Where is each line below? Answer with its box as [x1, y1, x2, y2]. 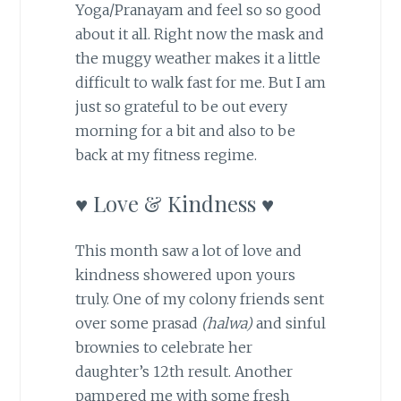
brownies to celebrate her [74, 338, 252, 357]
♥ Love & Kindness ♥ [74, 189, 274, 218]
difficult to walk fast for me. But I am [74, 73, 326, 91]
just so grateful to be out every [74, 97, 287, 115]
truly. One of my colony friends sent [74, 290, 324, 309]
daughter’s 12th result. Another [74, 363, 293, 381]
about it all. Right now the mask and [74, 24, 324, 43]
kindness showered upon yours [74, 266, 295, 285]
